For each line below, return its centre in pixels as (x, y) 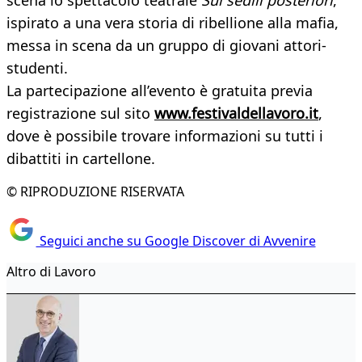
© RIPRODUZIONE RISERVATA (95, 192)
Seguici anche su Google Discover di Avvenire (176, 240)
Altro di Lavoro (51, 271)
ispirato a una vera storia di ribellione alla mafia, (173, 23)
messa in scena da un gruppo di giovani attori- (166, 46)
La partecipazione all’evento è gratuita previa (160, 91)
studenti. (37, 68)
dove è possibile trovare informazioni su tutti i (165, 136)
